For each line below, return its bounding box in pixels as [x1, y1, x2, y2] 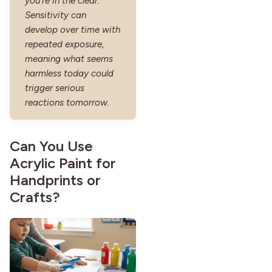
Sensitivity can [25, 9, 86, 21]
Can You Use [10, 137, 93, 155]
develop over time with [25, 24, 120, 35]
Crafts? [10, 188, 60, 206]
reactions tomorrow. [25, 97, 109, 108]
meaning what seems [25, 53, 113, 64]
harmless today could [25, 67, 114, 79]
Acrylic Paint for [10, 154, 116, 172]
